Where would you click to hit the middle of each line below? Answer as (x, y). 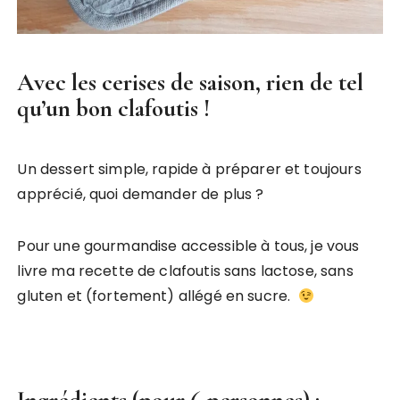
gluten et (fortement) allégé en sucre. (158, 296)
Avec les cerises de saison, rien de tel (191, 83)
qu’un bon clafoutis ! (114, 109)
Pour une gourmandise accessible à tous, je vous (188, 246)
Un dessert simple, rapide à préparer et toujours (189, 170)
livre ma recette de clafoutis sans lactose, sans (185, 271)
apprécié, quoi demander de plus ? (141, 195)
